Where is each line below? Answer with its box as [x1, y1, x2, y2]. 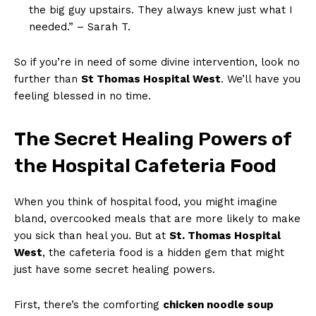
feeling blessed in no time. [14, 89, 151, 102]
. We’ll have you [221, 72, 300, 85]
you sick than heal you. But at [14, 229, 169, 242]
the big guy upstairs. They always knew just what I [29, 3, 293, 16]
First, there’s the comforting [14, 298, 163, 311]
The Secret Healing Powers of [14, 127, 291, 150]
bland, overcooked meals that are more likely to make [14, 212, 300, 225]
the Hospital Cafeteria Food [14, 154, 276, 177]
